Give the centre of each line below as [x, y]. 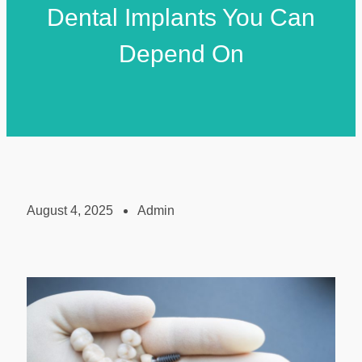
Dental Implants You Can [181, 18]
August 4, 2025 [70, 211]
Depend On [181, 54]
